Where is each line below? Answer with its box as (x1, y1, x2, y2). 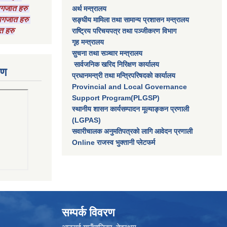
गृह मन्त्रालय (72, 38, 104, 46)
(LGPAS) (72, 116, 101, 124)
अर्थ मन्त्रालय (72, 5, 106, 13)
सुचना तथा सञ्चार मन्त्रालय (72, 49, 142, 57)
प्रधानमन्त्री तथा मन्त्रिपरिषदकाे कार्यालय (72, 71, 175, 80)
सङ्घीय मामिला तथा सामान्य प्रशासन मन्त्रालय (72, 16, 189, 24)
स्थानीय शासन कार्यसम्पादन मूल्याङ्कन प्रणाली (72, 105, 189, 113)
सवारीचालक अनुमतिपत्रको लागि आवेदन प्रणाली (72, 127, 193, 135)
